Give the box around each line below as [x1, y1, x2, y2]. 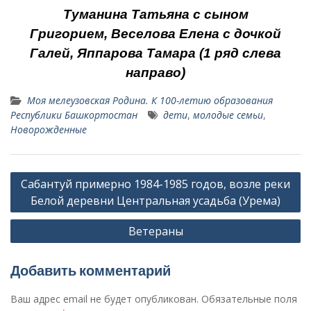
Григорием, [30, 26, 111, 42]
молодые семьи [193, 108, 263, 122]
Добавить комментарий [10, 262, 171, 280]
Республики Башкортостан [10, 108, 137, 122]
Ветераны [128, 224, 183, 239]
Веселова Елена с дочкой [111, 26, 281, 42]
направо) [126, 65, 185, 81]
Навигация [10, 166, 78, 184]
